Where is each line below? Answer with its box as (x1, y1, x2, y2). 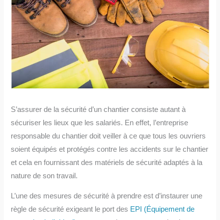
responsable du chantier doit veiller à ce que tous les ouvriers (11, 132, 206, 140)
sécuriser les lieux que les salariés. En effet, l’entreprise (11, 118, 189, 127)
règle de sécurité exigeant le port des (11, 205, 131, 214)
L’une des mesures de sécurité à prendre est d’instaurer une (11, 192, 203, 200)
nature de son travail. (11, 171, 78, 180)
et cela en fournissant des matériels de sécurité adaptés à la (11, 158, 203, 166)
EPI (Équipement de (130, 205, 195, 214)
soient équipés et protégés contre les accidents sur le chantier (11, 145, 209, 153)
